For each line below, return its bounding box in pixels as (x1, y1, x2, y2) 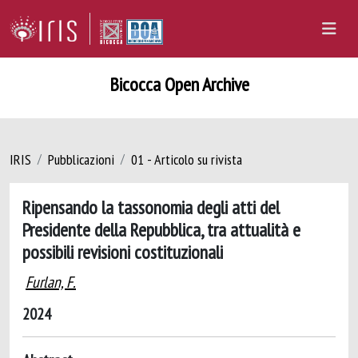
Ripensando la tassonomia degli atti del (22, 195, 280, 219)
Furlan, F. (26, 272, 76, 292)
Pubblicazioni (48, 150, 114, 169)
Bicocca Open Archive (109, 72, 249, 97)
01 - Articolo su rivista (131, 150, 242, 169)
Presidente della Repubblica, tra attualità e (22, 217, 300, 241)
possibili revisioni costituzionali (22, 240, 223, 264)
